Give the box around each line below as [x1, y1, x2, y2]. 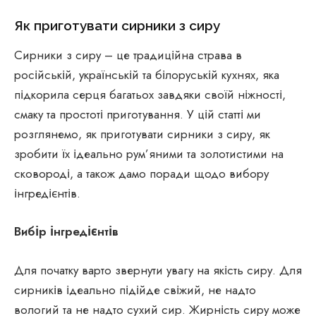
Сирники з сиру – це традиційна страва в [14, 47, 242, 64]
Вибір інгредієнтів [14, 223, 119, 241]
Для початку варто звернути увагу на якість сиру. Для [14, 261, 302, 279]
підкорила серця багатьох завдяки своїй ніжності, [14, 86, 286, 104]
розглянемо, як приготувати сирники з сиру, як [14, 126, 270, 143]
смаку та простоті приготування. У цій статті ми [14, 106, 261, 123]
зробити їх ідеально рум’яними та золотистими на [14, 145, 284, 163]
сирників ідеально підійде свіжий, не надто [14, 281, 256, 298]
